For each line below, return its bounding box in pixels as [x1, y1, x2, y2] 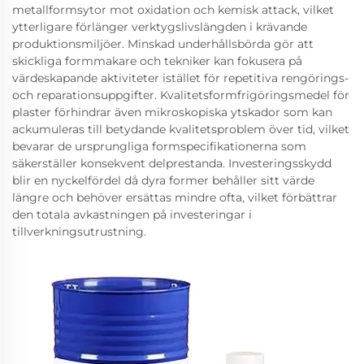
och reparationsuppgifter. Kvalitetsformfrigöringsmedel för [12, 88, 349, 102]
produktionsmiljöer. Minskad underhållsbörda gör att [12, 37, 314, 51]
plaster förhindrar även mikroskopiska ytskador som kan [12, 105, 332, 119]
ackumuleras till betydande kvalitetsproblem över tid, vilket [12, 122, 349, 136]
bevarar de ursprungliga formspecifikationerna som [12, 139, 306, 154]
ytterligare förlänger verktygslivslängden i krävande [12, 19, 307, 34]
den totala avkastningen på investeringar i [12, 207, 252, 222]
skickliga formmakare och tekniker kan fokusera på [12, 54, 302, 68]
